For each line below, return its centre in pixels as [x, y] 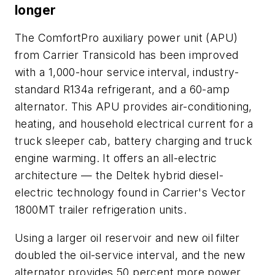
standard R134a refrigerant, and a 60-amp [122, 90]
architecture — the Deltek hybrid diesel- [119, 176]
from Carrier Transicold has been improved [127, 55]
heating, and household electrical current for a [134, 124]
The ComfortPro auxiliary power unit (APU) [126, 38]
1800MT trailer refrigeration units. [101, 210]
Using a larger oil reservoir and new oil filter [127, 238]
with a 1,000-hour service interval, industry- [127, 72]
